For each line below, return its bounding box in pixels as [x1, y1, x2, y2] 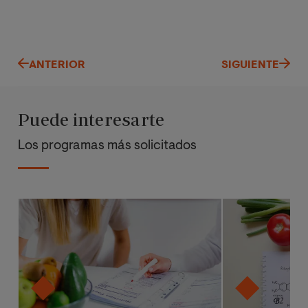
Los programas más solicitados [18, 139, 197, 153]
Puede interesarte [18, 109, 165, 130]
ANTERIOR [29, 60, 85, 71]
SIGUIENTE [221, 60, 279, 71]
